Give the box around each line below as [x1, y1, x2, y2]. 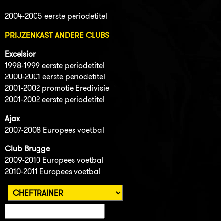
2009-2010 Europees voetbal [5, 155, 104, 165]
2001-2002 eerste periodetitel [5, 95, 105, 105]
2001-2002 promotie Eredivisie [5, 83, 109, 93]
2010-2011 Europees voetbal [5, 167, 101, 177]
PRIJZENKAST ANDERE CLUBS [5, 30, 109, 40]
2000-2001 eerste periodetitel [5, 72, 105, 82]
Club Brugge [5, 144, 50, 154]
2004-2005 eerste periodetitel [5, 11, 107, 21]
